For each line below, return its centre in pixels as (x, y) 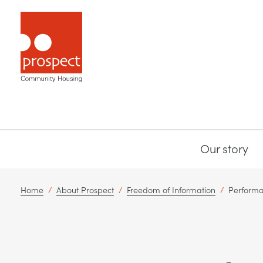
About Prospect (85, 190)
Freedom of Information (171, 190)
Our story (224, 148)
